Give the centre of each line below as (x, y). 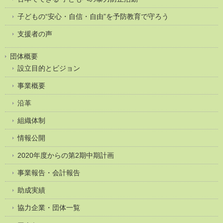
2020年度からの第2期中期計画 (66, 155)
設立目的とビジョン (49, 68)
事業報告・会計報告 (49, 172)
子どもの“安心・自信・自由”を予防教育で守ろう (93, 16)
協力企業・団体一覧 (49, 207)
